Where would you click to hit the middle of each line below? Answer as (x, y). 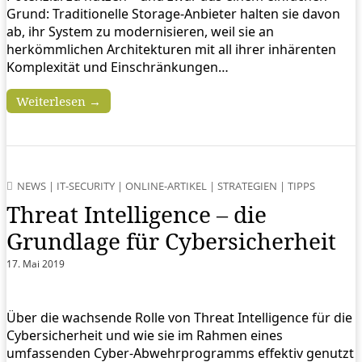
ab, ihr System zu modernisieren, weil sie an (140, 32)
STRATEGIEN (247, 186)
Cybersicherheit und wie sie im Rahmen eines (145, 336)
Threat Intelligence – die (137, 215)
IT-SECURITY (86, 186)
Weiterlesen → (59, 101)
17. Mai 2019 (36, 264)
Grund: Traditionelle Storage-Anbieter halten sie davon (173, 14)
